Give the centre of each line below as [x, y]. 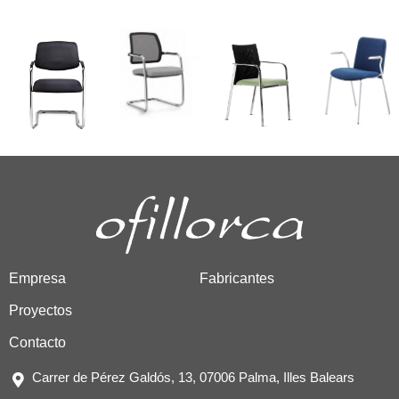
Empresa [37, 278]
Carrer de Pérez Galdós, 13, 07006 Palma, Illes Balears [194, 377]
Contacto [37, 342]
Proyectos [41, 310]
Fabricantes [237, 278]
